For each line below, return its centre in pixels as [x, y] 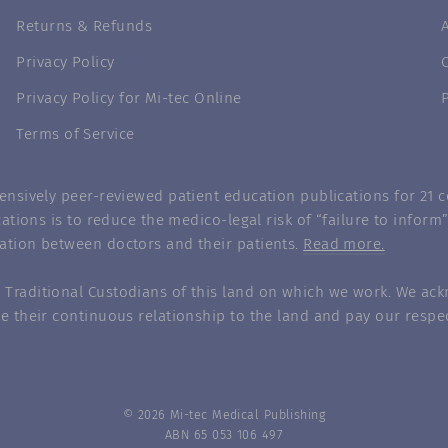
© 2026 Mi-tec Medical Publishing [224, 414]
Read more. [344, 243]
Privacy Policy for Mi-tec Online [129, 97]
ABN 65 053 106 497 [224, 434]
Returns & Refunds [84, 26]
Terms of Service [75, 133]
